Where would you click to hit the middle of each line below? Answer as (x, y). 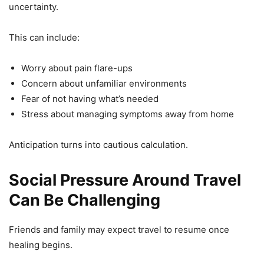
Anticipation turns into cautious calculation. (98, 144)
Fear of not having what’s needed (90, 98)
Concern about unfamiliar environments (104, 83)
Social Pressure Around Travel (125, 180)
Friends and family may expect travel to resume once (119, 229)
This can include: (44, 37)
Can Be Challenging (85, 200)
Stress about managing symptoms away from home (128, 114)
